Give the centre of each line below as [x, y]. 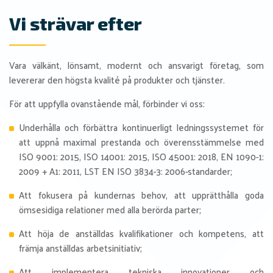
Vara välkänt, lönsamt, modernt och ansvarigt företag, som [136, 65]
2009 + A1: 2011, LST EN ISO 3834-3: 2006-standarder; [126, 171]
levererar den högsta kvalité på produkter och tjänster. [117, 80]
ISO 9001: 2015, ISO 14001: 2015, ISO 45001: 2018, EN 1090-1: [141, 156]
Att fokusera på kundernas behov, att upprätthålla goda [141, 195]
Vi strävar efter [76, 23]
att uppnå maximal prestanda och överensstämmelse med [141, 142]
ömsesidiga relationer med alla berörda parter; [110, 209]
